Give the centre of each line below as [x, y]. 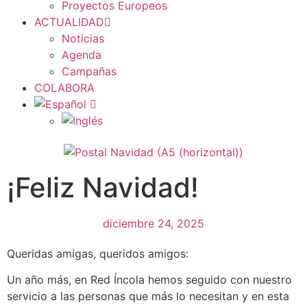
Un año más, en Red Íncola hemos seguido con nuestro [149, 280]
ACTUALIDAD [69, 22]
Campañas [89, 71]
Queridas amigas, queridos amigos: [98, 253]
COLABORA [64, 88]
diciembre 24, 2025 [153, 223]
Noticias [83, 38]
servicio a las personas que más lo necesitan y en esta [148, 296]
